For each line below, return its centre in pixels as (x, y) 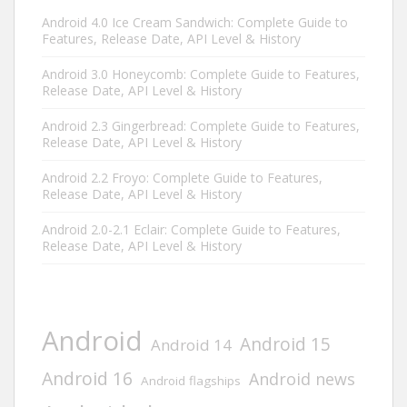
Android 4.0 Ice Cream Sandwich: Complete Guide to (195, 22)
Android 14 (191, 344)
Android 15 (285, 344)
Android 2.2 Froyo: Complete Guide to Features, (182, 177)
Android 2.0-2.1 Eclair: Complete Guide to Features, (191, 229)
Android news (302, 378)
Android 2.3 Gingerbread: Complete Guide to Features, (201, 125)
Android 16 (87, 378)
